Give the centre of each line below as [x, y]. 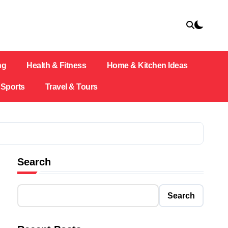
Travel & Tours [71, 87]
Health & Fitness [56, 65]
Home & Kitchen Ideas [147, 65]
